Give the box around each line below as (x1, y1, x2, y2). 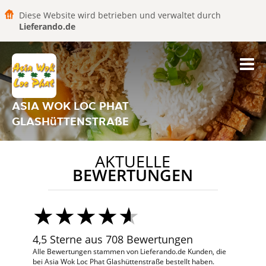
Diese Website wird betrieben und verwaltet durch (19, 9, 221, 21)
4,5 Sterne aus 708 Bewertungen (32, 232, 193, 246)
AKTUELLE (95, 151, 171, 172)
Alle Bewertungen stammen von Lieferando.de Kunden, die (32, 246, 226, 256)
